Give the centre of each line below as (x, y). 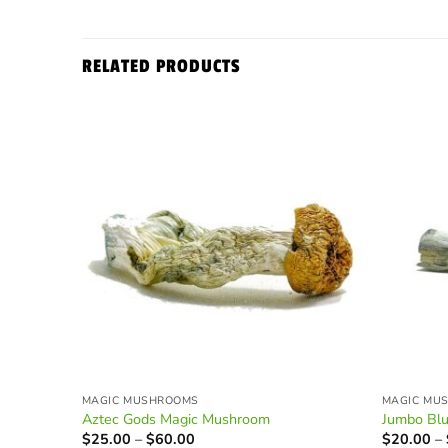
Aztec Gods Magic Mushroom (175, 418)
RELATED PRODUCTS (161, 65)
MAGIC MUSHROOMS (140, 400)
